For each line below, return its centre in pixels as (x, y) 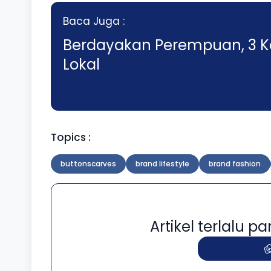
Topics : (71, 138)
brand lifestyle (162, 164)
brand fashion (235, 164)
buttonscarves (88, 164)
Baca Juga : (94, 21)
